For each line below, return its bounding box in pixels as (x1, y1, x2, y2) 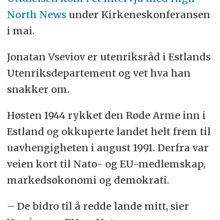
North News (6, 8, 66, 21)
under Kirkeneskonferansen (66, 8, 210, 21)
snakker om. (6, 83, 70, 96)
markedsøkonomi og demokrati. (6, 174, 169, 187)
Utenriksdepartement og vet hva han (6, 67, 191, 80)
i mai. (6, 25, 35, 37)
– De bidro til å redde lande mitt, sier (6, 200, 189, 213)
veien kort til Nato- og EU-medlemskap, (6, 158, 205, 170)
